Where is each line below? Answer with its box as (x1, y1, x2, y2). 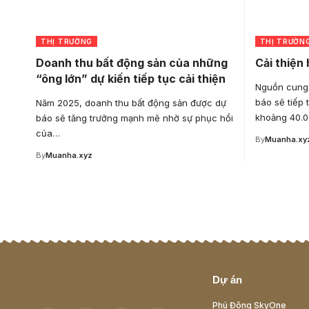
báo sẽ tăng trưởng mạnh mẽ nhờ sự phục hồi (36, 112, 233, 123)
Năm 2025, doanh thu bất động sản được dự (36, 97, 226, 108)
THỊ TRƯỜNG (41, 37, 92, 46)
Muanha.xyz (46, 150, 92, 160)
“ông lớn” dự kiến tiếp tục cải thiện (36, 71, 226, 86)
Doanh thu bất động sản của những (36, 55, 228, 70)
